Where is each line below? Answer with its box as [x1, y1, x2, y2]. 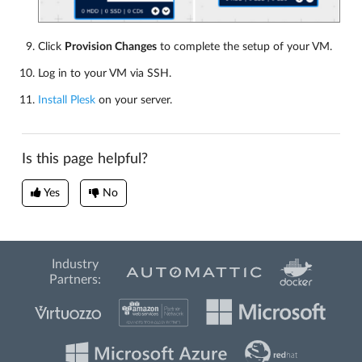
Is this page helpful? [22, 151, 148, 166]
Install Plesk [38, 94, 95, 106]
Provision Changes [65, 40, 157, 53]
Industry [51, 258, 99, 271]
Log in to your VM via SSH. [38, 67, 171, 79]
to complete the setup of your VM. [157, 40, 332, 53]
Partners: [48, 273, 101, 286]
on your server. [95, 94, 172, 106]
